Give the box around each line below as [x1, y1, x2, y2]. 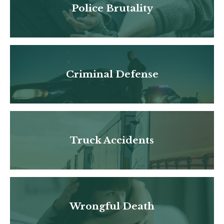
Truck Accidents [70, 134, 154, 146]
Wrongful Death [69, 200, 154, 212]
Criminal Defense [65, 68, 158, 80]
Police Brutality [71, 2, 153, 14]
